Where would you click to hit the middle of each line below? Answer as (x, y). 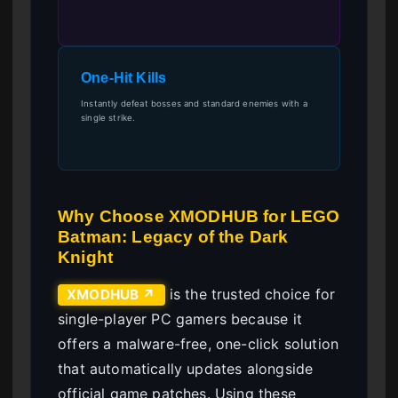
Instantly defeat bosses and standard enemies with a (194, 104)
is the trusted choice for (250, 295)
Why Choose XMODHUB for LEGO (199, 217)
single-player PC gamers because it (180, 319)
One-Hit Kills (124, 78)
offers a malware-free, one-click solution (199, 344)
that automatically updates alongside (186, 369)
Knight (86, 258)
